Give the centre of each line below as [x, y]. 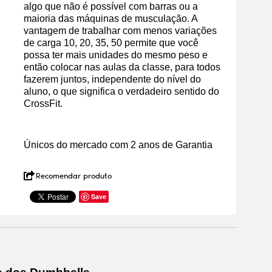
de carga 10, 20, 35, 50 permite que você [111, 43]
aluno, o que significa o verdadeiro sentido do [121, 91]
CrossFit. [43, 104]
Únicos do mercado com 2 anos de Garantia [118, 145]
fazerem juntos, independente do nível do [112, 79]
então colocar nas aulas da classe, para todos [122, 67]
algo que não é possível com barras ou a [111, 6]
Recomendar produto [74, 175]
